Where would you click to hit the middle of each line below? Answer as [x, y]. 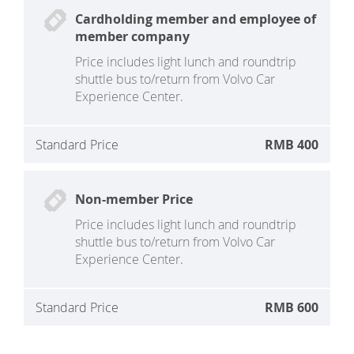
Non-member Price [134, 200]
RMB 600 [292, 308]
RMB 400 [292, 145]
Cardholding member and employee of [196, 19]
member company [132, 37]
